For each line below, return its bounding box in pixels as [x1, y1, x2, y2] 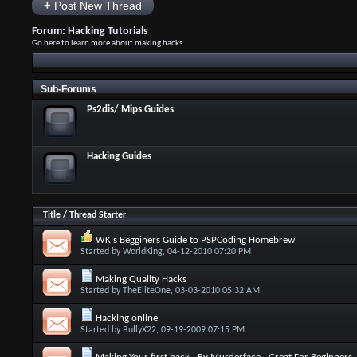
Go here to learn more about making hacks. [31, 39, 185, 48]
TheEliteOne [122, 286, 171, 296]
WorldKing [122, 247, 163, 257]
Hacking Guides [86, 151, 151, 162]
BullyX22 [122, 325, 156, 335]
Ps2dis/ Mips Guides [86, 104, 174, 115]
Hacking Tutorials [67, 25, 148, 37]
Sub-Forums [40, 84, 96, 95]
